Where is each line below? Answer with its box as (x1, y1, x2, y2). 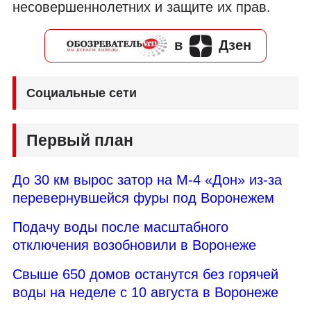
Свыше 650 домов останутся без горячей (12, 266, 278, 282)
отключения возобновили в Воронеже (12, 237, 256, 253)
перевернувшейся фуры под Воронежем (12, 190, 274, 205)
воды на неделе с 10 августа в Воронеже (12, 284, 278, 300)
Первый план (26, 131, 133, 149)
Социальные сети (26, 85, 137, 100)
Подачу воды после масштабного (12, 219, 228, 235)
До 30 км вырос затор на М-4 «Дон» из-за (12, 171, 282, 187)
